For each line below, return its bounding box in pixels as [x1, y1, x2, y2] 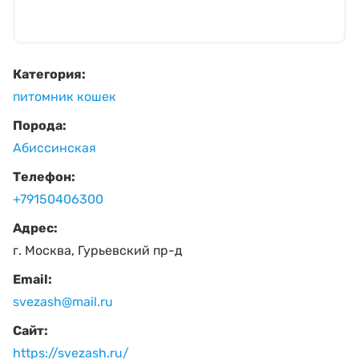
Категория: [13, 66, 86, 82]
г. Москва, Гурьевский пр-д [13, 242, 183, 258]
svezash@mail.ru [13, 293, 113, 309]
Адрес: [13, 220, 58, 236]
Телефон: [13, 168, 75, 184]
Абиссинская [13, 139, 96, 155]
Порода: [13, 117, 67, 133]
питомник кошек [13, 88, 116, 104]
